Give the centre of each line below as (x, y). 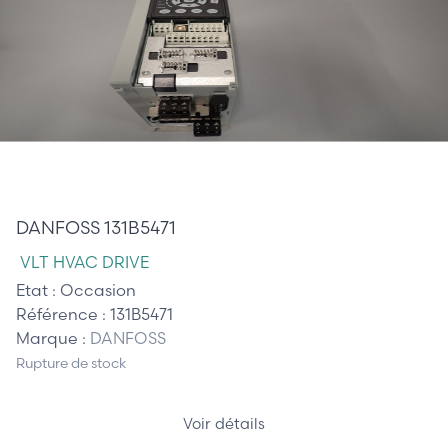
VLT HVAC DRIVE (84, 261)
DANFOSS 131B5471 (96, 227)
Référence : (63, 313)
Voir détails (224, 424)
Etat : (38, 289)
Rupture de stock (71, 363)
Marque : (53, 337)
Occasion (98, 289)
